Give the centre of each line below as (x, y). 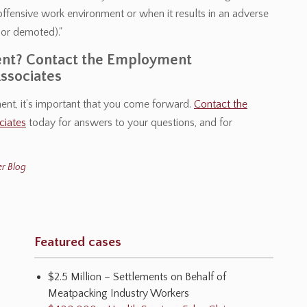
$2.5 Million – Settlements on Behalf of (137, 277)
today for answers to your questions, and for (129, 123)
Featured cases (78, 242)
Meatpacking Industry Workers (119, 293)
